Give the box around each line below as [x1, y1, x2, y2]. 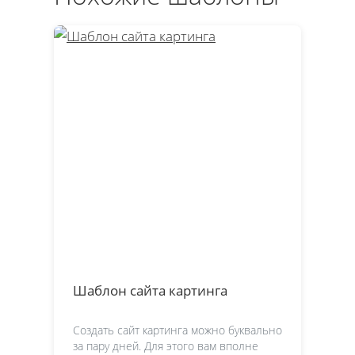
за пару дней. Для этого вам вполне [73, 338, 258, 353]
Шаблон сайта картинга [73, 281, 227, 300]
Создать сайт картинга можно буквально [73, 322, 282, 338]
